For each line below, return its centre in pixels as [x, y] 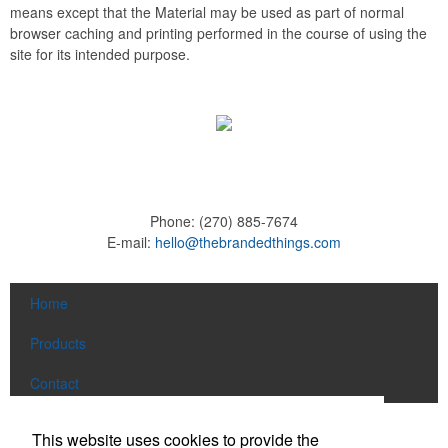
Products [58, 342]
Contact [54, 382]
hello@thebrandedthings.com [248, 241]
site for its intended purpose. [100, 53]
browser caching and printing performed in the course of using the [218, 32]
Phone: [174, 220]
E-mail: [131, 241]
